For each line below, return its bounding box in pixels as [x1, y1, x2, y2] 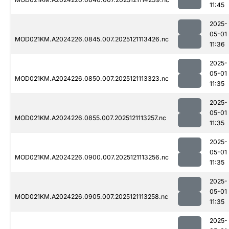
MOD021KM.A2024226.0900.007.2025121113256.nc [15, 153, 169, 162]
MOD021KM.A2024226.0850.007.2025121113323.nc [15, 75, 169, 83]
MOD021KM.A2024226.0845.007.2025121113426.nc [15, 35, 169, 43]
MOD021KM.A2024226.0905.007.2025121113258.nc [15, 193, 168, 201]
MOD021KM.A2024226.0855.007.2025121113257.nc [15, 114, 166, 122]
